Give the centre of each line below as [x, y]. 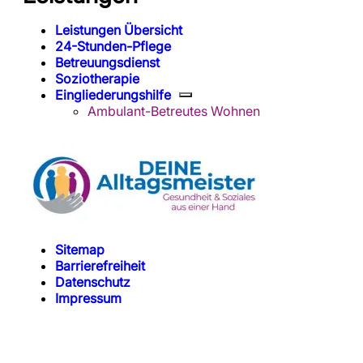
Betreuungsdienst [107, 63]
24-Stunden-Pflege [113, 47]
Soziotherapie [97, 79]
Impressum [88, 299]
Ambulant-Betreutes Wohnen [174, 111]
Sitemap [80, 250]
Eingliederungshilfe [113, 95]
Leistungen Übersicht [119, 30]
